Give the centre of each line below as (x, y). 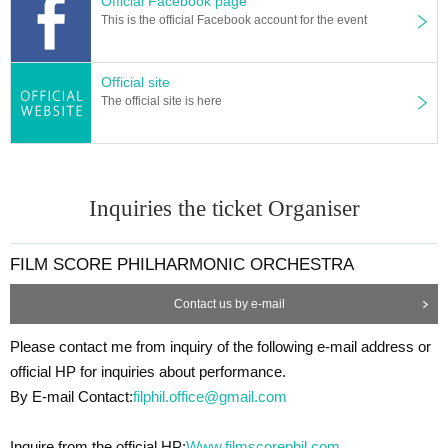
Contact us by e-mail (229, 303)
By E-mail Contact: (71, 396)
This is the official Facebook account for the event (234, 19)
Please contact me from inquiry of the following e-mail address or (220, 346)
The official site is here (161, 100)
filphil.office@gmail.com (210, 396)
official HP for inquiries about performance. (148, 371)
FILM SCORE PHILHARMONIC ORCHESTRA (182, 264)
